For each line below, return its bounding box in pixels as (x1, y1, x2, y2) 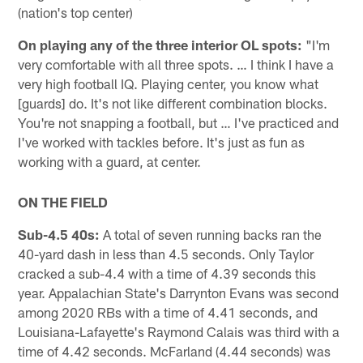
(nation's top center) (18, 4, 134, 21)
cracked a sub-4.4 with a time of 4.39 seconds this (18, 265, 317, 282)
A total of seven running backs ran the (100, 226, 322, 243)
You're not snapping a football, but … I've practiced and (18, 114, 340, 131)
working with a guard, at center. (18, 153, 202, 170)
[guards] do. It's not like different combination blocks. (18, 95, 328, 112)
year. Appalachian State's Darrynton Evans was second (18, 284, 340, 301)
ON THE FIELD (18, 194, 109, 211)
